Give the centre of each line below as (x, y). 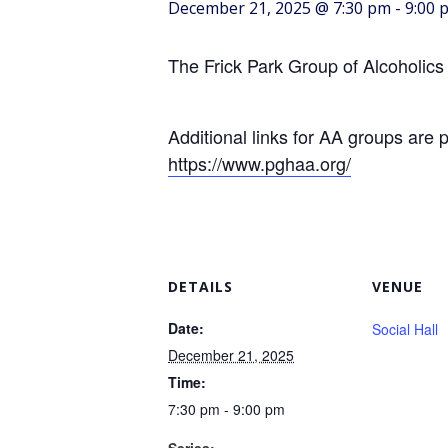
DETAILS (200, 286)
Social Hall (405, 329)
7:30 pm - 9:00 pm (226, 409)
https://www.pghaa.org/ (259, 163)
